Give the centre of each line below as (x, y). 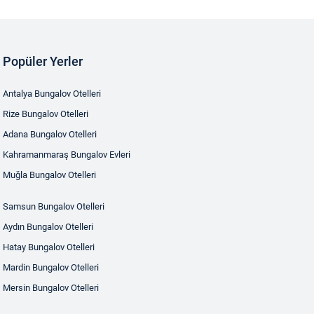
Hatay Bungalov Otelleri (49, 247)
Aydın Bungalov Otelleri (48, 227)
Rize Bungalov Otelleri (46, 114)
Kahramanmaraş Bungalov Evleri (67, 155)
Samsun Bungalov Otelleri (54, 206)
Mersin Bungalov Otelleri (51, 288)
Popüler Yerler (43, 61)
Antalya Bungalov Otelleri (52, 94)
